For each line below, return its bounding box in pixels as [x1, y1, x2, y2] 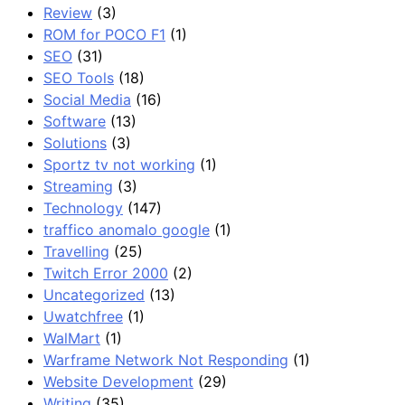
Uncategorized [43, 285, 145, 304]
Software [43, 111, 106, 130]
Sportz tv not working [43, 155, 195, 174]
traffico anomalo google [43, 220, 210, 239]
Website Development [43, 372, 193, 391]
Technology [43, 198, 123, 217]
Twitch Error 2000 [43, 263, 168, 282]
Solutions [43, 133, 107, 152]
